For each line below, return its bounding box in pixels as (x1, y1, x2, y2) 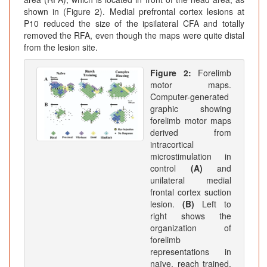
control (150, 162, 191, 175)
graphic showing (150, 103, 231, 115)
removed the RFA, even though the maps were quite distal (24, 29, 244, 42)
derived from (150, 126, 231, 139)
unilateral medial (150, 174, 231, 187)
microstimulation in (150, 150, 231, 163)
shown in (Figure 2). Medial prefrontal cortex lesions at (24, 5, 244, 18)
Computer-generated (150, 91, 229, 103)
